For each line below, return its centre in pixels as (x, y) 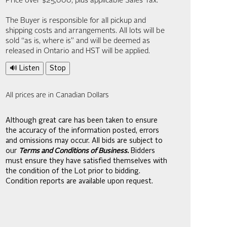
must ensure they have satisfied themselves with (86, 161)
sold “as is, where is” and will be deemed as (78, 41)
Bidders (142, 151)
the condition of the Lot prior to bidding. (73, 171)
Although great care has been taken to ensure (82, 121)
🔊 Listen (25, 68)
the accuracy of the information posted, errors (82, 131)
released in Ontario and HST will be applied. (78, 51)
